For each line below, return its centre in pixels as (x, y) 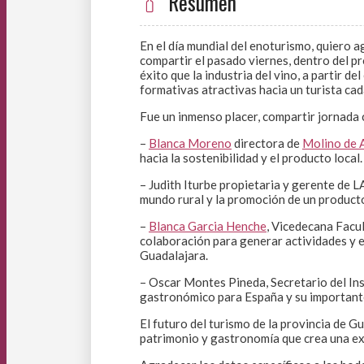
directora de (267, 143)
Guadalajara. (174, 256)
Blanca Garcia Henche (208, 226)
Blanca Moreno (190, 143)
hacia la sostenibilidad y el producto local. (251, 158)
